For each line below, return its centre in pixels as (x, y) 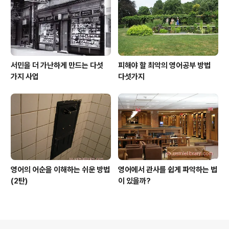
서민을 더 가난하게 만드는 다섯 (57, 66)
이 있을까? (134, 181)
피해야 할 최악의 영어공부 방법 (164, 66)
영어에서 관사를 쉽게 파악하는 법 (168, 169)
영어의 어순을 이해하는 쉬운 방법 (60, 169)
